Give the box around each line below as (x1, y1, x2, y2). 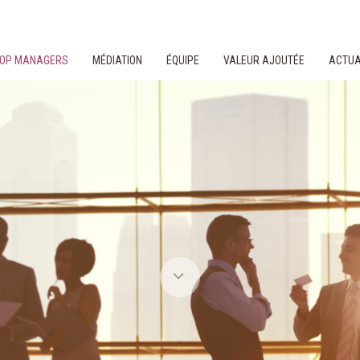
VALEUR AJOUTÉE (223, 54, 305, 67)
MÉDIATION (92, 54, 142, 67)
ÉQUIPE (166, 54, 199, 67)
